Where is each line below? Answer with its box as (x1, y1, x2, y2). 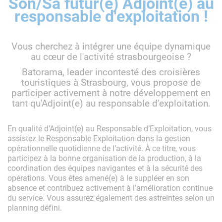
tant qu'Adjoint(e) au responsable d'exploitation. (11, 96, 211, 109)
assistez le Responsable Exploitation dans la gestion (7, 132, 190, 143)
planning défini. (7, 202, 62, 213)
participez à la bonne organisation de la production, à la (7, 152, 201, 163)
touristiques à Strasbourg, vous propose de (21, 75, 201, 88)
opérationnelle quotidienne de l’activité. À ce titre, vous (7, 142, 196, 153)
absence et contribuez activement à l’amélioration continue (7, 182, 213, 193)
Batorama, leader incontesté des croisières (22, 65, 200, 78)
